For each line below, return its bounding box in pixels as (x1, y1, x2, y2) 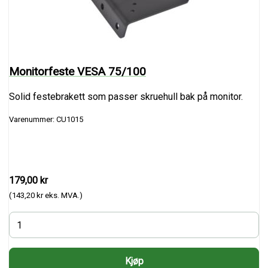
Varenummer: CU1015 (9, 115, 83, 124)
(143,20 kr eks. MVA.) (9, 191, 83, 200)
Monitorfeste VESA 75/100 (9, 65, 146, 78)
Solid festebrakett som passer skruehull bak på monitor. (9, 91, 243, 103)
